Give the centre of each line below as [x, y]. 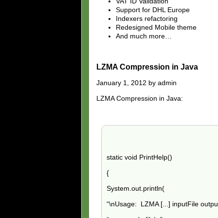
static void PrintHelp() [139, 157]
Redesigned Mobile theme [156, 27]
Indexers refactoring [147, 18]
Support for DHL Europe [153, 9]
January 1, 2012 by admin [136, 82]
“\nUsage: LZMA [134, 204]
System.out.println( [136, 188]
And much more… [144, 36]
